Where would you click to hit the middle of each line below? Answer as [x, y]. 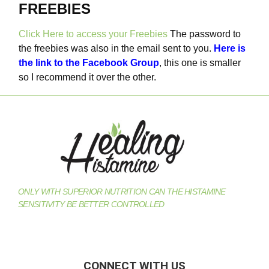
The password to [204, 34]
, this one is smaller [200, 62]
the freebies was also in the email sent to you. [116, 48]
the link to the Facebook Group [89, 62]
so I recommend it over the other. [88, 77]
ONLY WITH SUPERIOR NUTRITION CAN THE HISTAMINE [122, 191]
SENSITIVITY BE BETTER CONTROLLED [91, 204]
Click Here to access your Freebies [93, 34]
